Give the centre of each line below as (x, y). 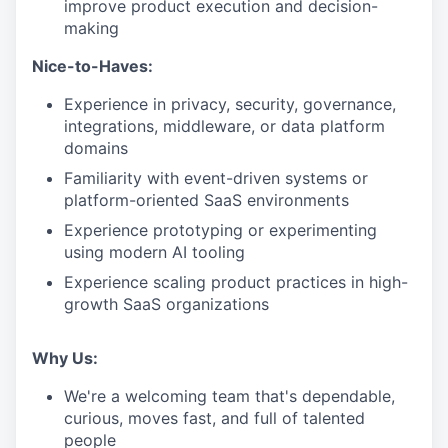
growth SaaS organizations (166, 304)
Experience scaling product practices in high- (236, 282)
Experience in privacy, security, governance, (230, 104)
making (91, 28)
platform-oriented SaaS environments (206, 200)
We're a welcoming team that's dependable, (229, 396)
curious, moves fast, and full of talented (214, 418)
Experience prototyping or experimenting (220, 230)
